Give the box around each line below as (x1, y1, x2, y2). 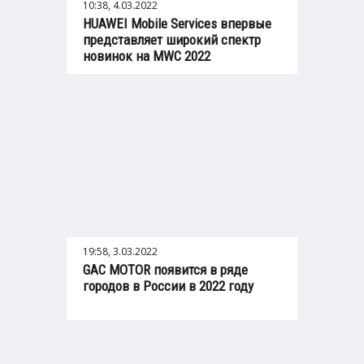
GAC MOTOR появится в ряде (83, 262, 248, 279)
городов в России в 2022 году (83, 278, 253, 295)
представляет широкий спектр (83, 32, 261, 49)
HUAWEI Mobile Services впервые (83, 15, 271, 32)
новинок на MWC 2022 (83, 48, 210, 65)
